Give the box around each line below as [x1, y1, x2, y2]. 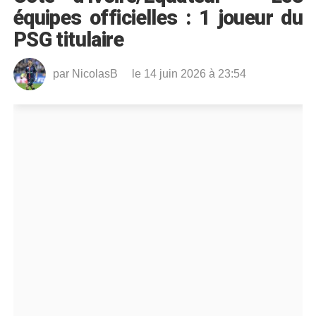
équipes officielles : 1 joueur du [13, 5, 303, 30]
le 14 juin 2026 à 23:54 [131, 67, 246, 80]
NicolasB [71, 67, 118, 80]
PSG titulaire [13, 27, 124, 51]
